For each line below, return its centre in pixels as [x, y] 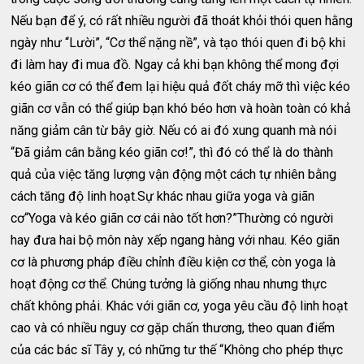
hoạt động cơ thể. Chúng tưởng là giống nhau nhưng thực [169, 284]
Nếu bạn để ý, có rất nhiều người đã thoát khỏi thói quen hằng [182, 21]
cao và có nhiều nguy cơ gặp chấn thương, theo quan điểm [173, 328]
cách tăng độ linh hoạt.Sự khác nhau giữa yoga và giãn [163, 196]
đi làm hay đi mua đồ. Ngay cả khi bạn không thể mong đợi [175, 65]
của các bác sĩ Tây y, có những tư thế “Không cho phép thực [177, 350]
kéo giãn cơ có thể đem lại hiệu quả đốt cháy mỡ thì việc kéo [181, 87]
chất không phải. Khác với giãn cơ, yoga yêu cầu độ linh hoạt [180, 306]
